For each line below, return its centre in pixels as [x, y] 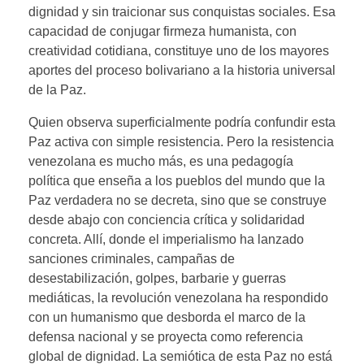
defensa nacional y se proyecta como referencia [166, 336]
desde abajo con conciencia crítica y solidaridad [167, 219]
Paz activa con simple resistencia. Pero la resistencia [181, 141]
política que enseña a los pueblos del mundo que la [177, 180]
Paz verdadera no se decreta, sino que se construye [178, 200]
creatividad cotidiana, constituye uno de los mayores [179, 50]
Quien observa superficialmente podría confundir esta [182, 122]
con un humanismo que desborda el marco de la [167, 317]
